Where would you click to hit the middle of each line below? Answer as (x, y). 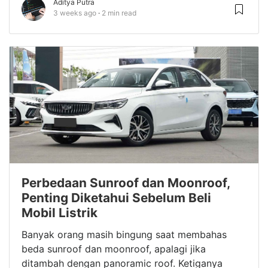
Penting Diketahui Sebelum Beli (116, 198)
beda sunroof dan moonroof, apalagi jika (114, 249)
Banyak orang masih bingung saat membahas (124, 234)
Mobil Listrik (60, 213)
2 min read (119, 13)
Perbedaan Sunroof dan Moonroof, (126, 183)
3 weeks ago (75, 13)
